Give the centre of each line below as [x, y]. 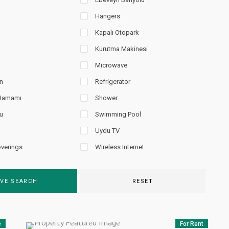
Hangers [107, 16]
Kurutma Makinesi [121, 49]
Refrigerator [112, 82]
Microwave [111, 65]
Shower [106, 98]
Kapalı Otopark [117, 32]
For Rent [192, 224]
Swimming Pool [118, 114]
